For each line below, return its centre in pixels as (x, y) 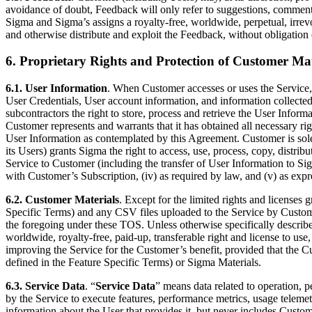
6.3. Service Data (45, 286)
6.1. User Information (56, 88)
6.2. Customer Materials (62, 200)
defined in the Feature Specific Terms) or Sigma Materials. (133, 263)
